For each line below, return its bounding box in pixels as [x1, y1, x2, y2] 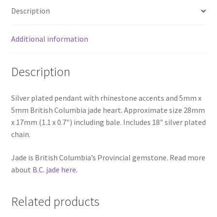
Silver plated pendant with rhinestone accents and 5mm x [11, 93, 201, 103]
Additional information [11, 34, 88, 44]
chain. [11, 129, 31, 139]
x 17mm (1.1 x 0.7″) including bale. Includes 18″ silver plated [11, 117, 206, 127]
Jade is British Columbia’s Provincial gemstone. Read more [11, 152, 205, 162]
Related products [11, 194, 99, 210]
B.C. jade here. [31, 164, 77, 174]
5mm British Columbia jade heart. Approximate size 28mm [11, 105, 205, 115]
